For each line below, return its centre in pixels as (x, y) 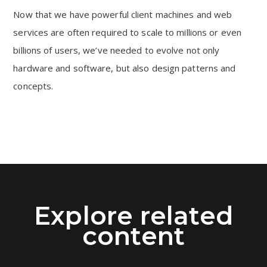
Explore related (133, 216)
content (133, 236)
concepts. (33, 86)
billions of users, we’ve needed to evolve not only (117, 50)
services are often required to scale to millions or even (127, 32)
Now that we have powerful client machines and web (123, 14)
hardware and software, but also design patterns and (125, 68)
